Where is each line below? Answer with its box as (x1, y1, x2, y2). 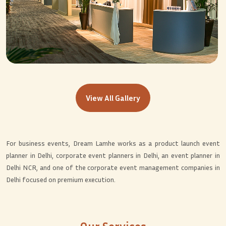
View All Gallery (86, 93, 140, 103)
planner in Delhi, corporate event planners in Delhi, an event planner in (6, 151, 220, 160)
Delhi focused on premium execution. (6, 175, 116, 184)
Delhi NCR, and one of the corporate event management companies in (6, 163, 220, 172)
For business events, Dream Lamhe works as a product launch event (6, 139, 220, 148)
